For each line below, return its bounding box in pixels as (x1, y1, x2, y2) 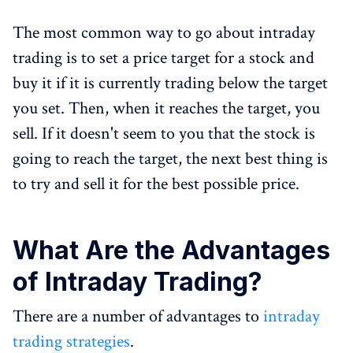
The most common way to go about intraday (13, 21, 315, 44)
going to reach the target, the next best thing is (13, 147, 328, 170)
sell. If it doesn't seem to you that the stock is (13, 122, 315, 145)
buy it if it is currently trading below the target (13, 72, 328, 95)
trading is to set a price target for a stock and (13, 46, 314, 69)
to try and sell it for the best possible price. (13, 173, 299, 195)
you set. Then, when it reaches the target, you (13, 97, 320, 120)
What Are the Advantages (13, 235, 330, 266)
